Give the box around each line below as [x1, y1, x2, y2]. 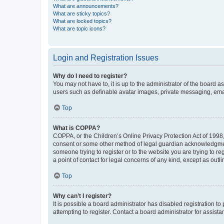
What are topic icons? [53, 25, 105, 31]
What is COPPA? [53, 124, 100, 131]
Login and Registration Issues [53, 53, 158, 62]
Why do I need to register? [53, 72, 127, 79]
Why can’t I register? [53, 192, 111, 199]
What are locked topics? [53, 17, 111, 24]
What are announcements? [53, 2, 118, 9]
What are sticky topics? [53, 10, 110, 16]
